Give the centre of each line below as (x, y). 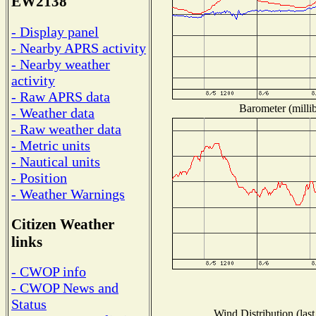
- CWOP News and (65, 288)
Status (29, 304)
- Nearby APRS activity (79, 48)
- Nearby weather (61, 64)
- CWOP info (49, 272)
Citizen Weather (63, 224)
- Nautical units (56, 161)
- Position (39, 177)
